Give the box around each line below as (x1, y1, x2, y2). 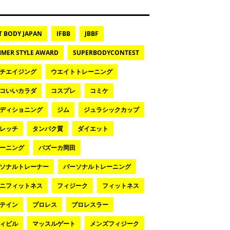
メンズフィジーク (89, 219, 139, 228)
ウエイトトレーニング (50, 67, 112, 76)
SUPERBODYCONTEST (72, 48, 139, 57)
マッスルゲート (32, 219, 75, 228)
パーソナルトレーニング (63, 162, 131, 171)
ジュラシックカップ (83, 105, 139, 114)
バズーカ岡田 (38, 143, 75, 152)
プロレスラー (71, 200, 108, 209)
